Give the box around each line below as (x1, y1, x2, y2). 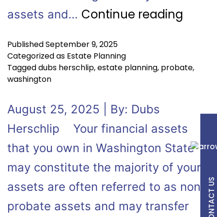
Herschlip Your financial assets (7, 122, 188, 136)
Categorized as (7, 50, 67, 62)
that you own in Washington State (7, 141, 194, 155)
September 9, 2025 (46, 39, 118, 50)
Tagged (7, 62, 38, 73)
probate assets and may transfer (7, 199, 189, 213)
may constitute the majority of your (7, 160, 201, 174)
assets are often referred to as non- (7, 180, 206, 194)
